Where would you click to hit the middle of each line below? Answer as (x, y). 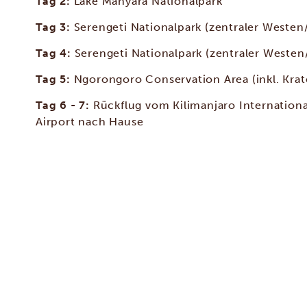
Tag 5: (55, 79)
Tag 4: (55, 53)
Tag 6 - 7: (64, 105)
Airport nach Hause (90, 122)
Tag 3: (55, 27)
